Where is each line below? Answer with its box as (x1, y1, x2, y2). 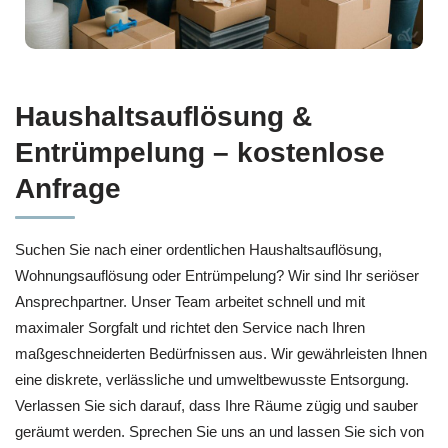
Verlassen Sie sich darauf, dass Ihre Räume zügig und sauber (15, 396, 418, 414)
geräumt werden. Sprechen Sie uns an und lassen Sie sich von (15, 422, 424, 440)
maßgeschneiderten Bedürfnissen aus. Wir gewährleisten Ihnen (15, 344, 427, 362)
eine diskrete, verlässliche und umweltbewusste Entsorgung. (15, 370, 409, 388)
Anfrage (15, 172, 121, 204)
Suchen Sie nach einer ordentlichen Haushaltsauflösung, (15, 240, 382, 258)
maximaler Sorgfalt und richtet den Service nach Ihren (15, 318, 365, 336)
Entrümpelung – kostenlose (15, 136, 385, 168)
